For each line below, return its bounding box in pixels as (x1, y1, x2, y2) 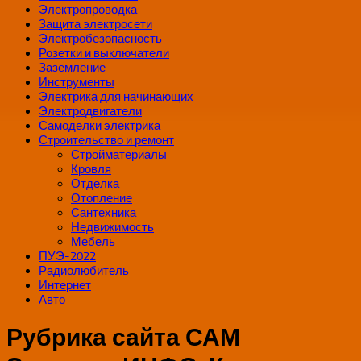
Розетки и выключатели (39, 46, 169, 61)
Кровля (71, 162, 111, 177)
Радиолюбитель (39, 263, 129, 279)
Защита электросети (39, 17, 152, 32)
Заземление (39, 60, 106, 76)
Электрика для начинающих (39, 89, 193, 105)
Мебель (71, 234, 115, 250)
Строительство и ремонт (39, 133, 174, 148)
